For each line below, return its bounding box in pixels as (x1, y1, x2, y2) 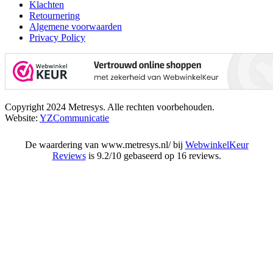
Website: (5, 112, 40, 123)
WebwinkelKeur (185, 139, 249, 150)
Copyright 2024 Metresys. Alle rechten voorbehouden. (5, 101, 214, 112)
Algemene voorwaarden (29, 21, 122, 32)
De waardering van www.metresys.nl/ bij (24, 139, 185, 150)
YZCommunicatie (40, 112, 109, 123)
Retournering (29, 10, 80, 21)
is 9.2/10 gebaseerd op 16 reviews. (85, 150, 221, 161)
